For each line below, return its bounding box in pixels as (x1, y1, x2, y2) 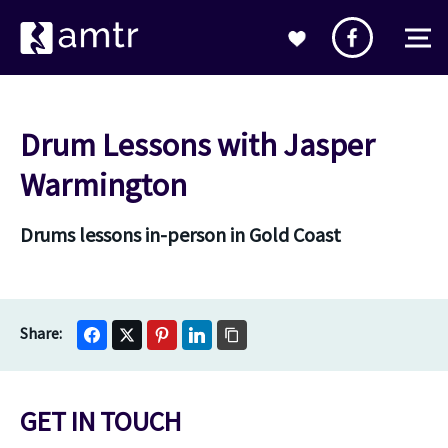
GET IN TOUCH (20, 404, 181, 438)
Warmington (20, 165, 187, 205)
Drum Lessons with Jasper (20, 125, 375, 165)
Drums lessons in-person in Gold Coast (20, 222, 341, 247)
